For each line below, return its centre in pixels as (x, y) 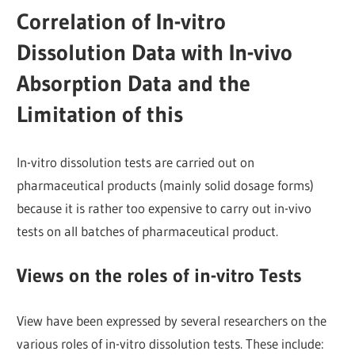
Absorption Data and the (134, 84)
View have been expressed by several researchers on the (172, 320)
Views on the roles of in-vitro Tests (160, 276)
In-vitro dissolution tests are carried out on (136, 162)
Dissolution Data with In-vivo (155, 53)
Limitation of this (100, 115)
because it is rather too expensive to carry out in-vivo (164, 208)
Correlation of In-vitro (122, 22)
